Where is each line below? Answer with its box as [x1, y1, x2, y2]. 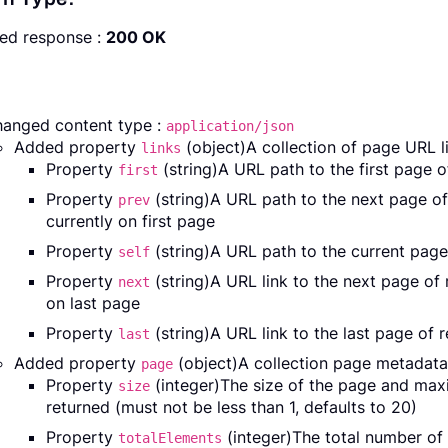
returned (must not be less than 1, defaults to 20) [46, 397, 417, 418]
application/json [166, 118, 294, 135]
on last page [46, 293, 140, 314]
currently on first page [46, 211, 215, 232]
